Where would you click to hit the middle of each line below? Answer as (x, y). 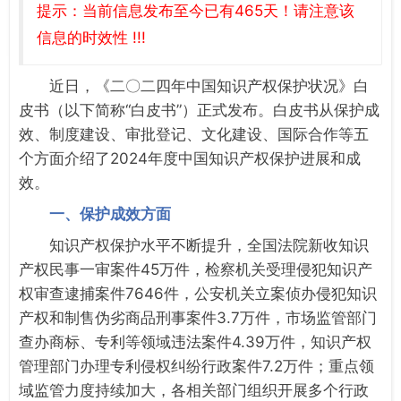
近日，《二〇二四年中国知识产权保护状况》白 (209, 85)
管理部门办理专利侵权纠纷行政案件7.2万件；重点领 (196, 366)
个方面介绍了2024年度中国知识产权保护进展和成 (190, 158)
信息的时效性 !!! (91, 37)
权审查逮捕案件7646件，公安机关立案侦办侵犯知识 (198, 293)
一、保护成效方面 (110, 213)
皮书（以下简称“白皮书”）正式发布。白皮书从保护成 (199, 110)
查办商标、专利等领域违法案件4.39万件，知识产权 (195, 341)
